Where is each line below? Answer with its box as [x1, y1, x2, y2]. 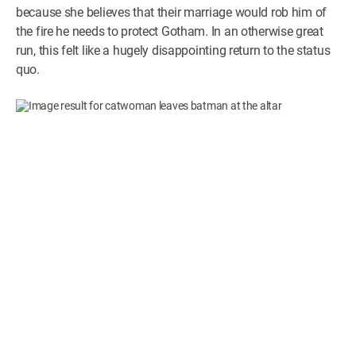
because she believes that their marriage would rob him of [16, 5, 327, 20]
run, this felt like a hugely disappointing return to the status [16, 43, 331, 58]
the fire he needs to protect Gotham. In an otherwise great [16, 24, 323, 39]
